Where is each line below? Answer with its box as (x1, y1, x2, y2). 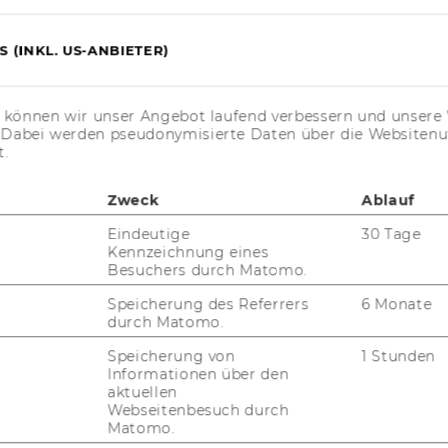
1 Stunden (361, 347, 436, 366)
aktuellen (107, 383, 178, 402)
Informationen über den (107, 365, 289, 384)
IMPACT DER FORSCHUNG (75, 127, 251, 143)
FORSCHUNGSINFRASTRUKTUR (75, 227, 287, 243)
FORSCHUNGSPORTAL (75, 45, 226, 61)
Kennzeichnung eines (107, 243, 269, 262)
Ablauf (361, 191, 415, 210)
